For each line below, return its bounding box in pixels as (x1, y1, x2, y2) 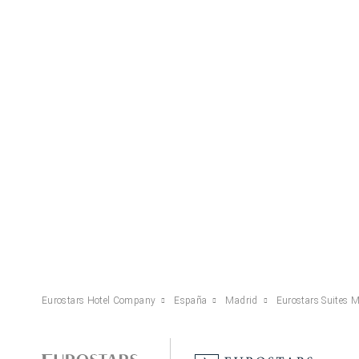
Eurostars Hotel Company (42, 294, 156, 306)
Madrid (225, 294, 258, 306)
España (174, 294, 208, 306)
